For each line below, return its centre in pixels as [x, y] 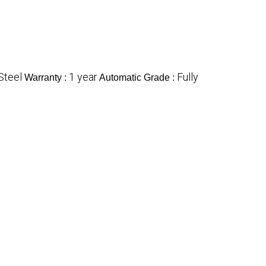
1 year [83, 77]
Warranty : [47, 78]
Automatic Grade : [138, 78]
